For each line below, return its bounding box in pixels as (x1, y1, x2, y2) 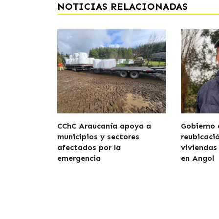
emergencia (57, 153, 101, 163)
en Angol (181, 153, 215, 163)
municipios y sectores (57, 132, 139, 141)
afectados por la (57, 143, 121, 152)
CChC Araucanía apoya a (57, 121, 151, 131)
